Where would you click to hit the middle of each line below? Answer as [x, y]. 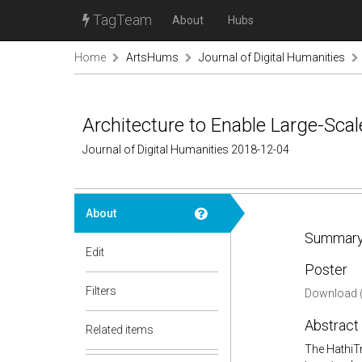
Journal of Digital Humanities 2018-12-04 [186, 149]
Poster [326, 269]
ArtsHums [152, 57]
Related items [120, 330]
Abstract [331, 325]
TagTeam [121, 20]
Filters [101, 291]
